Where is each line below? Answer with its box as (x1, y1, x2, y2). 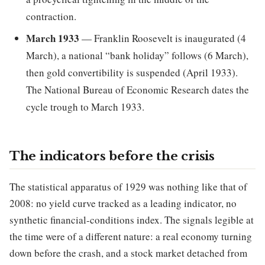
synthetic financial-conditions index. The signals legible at (9, 213, 254, 227)
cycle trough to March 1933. (26, 100, 144, 114)
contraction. (26, 9, 76, 24)
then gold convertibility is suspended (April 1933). (26, 66, 238, 80)
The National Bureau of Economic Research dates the (26, 83, 249, 97)
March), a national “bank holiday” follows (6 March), (26, 49, 248, 63)
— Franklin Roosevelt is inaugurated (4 (79, 31, 246, 46)
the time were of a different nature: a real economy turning (9, 230, 252, 244)
